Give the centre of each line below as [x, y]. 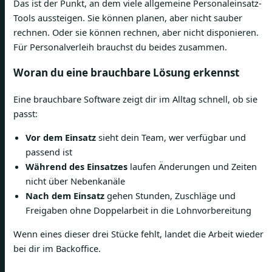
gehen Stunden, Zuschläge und [170, 196]
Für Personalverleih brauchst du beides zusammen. [120, 47]
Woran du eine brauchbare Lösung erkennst [126, 73]
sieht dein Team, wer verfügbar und [171, 138]
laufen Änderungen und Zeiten [192, 167]
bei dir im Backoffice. [57, 248]
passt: [25, 114]
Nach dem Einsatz [65, 196]
